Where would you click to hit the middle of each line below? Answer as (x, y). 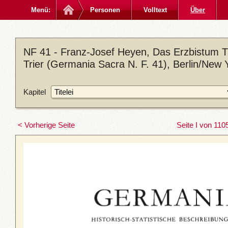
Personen (105, 10)
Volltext (155, 10)
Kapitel (35, 92)
